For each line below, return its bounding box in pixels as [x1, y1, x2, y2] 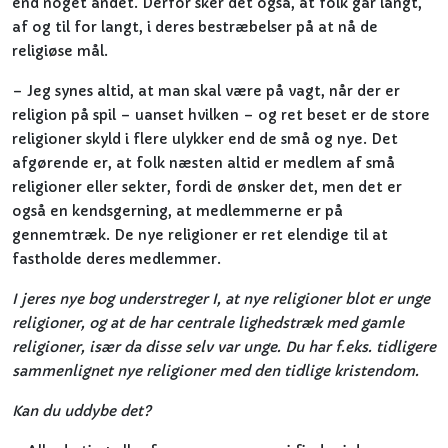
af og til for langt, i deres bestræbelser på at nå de [12, 18, 378, 36]
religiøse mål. [12, 42, 108, 60]
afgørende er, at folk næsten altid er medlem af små [12, 154, 395, 172]
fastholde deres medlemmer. [12, 250, 221, 268]
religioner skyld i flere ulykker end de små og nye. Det [12, 130, 398, 148]
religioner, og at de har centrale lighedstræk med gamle [12, 314, 404, 332]
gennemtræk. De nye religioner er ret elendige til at [12, 226, 388, 244]
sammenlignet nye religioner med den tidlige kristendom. [12, 362, 419, 380]
